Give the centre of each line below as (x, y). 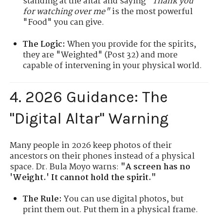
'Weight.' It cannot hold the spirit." (83, 178)
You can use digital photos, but (123, 200)
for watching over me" (67, 12)
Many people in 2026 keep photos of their (91, 145)
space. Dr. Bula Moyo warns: (65, 167)
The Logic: (44, 44)
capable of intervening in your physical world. (113, 66)
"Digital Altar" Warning (89, 119)
